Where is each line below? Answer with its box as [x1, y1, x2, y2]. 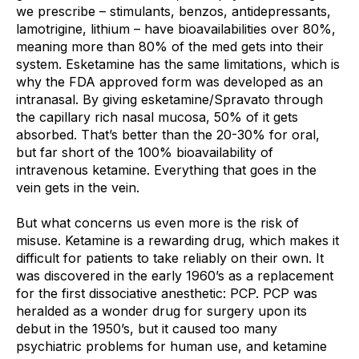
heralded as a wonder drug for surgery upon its [16, 302, 307, 319]
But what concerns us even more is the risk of [16, 214, 299, 231]
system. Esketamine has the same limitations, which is [16, 55, 340, 72]
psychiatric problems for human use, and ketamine [16, 337, 327, 354]
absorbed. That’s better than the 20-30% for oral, [16, 126, 320, 143]
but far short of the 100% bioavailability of [16, 143, 273, 160]
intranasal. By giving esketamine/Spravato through [16, 91, 323, 107]
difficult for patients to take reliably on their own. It [16, 249, 324, 266]
